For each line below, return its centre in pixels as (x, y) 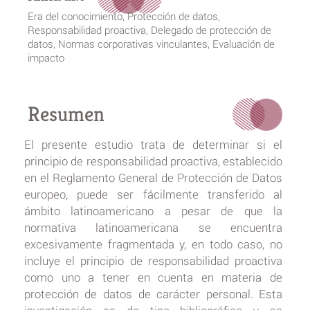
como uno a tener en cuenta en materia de (153, 277)
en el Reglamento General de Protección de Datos (153, 178)
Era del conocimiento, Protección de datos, (124, 16)
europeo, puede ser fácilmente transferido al (153, 194)
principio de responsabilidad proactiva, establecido (153, 161)
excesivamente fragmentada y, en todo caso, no (153, 244)
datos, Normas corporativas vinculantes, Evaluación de (151, 44)
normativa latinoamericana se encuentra (153, 228)
